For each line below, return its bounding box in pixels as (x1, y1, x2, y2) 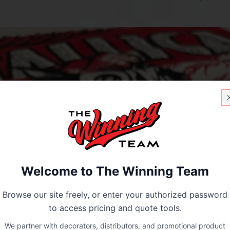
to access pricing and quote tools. (48, 203, 182, 213)
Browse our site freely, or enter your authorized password (3, 189, 227, 200)
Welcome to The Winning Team (21, 164, 209, 179)
